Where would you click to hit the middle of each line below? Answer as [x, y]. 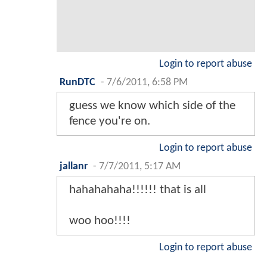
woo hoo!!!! [100, 221]
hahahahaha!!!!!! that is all [138, 190]
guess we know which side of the [152, 106]
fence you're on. [110, 122]
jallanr [74, 167]
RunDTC [77, 83]
